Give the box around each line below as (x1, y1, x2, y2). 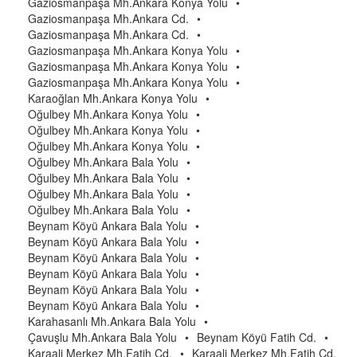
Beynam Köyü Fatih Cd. (197, 329, 316, 345)
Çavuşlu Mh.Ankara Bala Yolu (28, 329, 177, 345)
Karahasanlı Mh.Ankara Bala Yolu (28, 313, 196, 329)
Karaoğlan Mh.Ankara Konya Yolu (28, 90, 198, 106)
